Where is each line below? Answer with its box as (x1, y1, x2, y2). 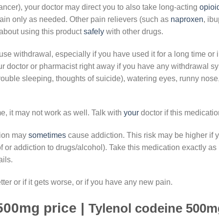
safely (84, 27, 104, 36)
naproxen (171, 15, 203, 23)
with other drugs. (104, 27, 163, 36)
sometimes (28, 131, 66, 140)
